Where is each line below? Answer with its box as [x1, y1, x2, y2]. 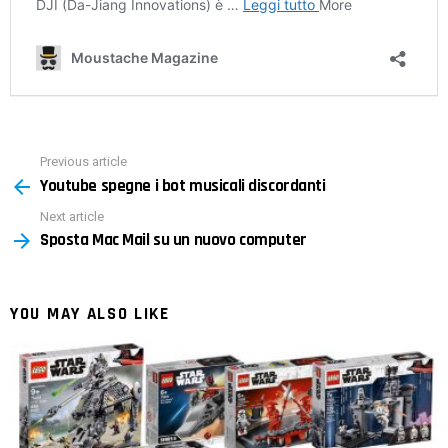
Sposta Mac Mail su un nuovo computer [40, 229, 307, 252]
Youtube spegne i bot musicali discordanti [40, 174, 326, 197]
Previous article [40, 154, 127, 170]
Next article [40, 208, 104, 224]
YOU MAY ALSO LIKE [10, 303, 170, 326]
